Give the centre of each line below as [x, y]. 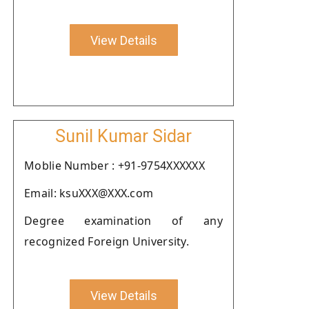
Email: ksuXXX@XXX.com [89, 193]
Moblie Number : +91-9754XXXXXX [114, 166]
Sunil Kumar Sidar [123, 136]
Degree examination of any [123, 221]
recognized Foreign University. [107, 241]
